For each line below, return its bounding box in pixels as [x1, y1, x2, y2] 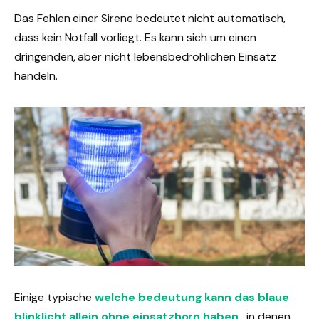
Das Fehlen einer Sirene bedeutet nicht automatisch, [14, 11, 286, 26]
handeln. [14, 68, 58, 84]
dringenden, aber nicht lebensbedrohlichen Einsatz [14, 49, 276, 65]
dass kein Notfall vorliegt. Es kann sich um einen [14, 30, 256, 46]
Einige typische [14, 289, 95, 305]
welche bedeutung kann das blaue [95, 289, 289, 305]
